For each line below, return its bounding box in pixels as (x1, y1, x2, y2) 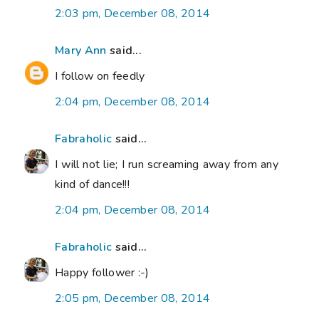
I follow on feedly (55, 68, 145, 84)
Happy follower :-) (55, 264, 150, 281)
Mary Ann (55, 42, 107, 58)
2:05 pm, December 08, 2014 (55, 290, 211, 306)
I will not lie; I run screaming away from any (55, 156, 278, 172)
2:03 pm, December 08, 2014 (55, 5, 211, 21)
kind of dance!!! (55, 176, 130, 192)
